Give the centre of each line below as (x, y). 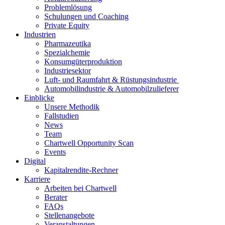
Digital (35, 161)
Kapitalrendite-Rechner (81, 170)
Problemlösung (68, 8)
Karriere (37, 179)
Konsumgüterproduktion (83, 62)
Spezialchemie (67, 53)
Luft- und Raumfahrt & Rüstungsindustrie (111, 80)
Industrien (40, 35)
